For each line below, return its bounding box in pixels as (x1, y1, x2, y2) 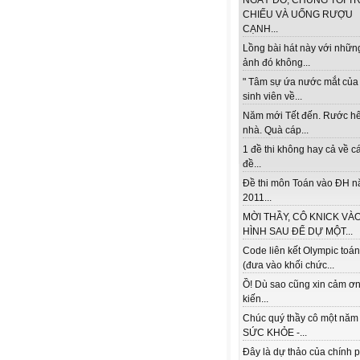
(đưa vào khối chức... (243, 260, 334, 272)
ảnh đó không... (243, 57, 310, 69)
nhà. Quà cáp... (243, 125, 309, 137)
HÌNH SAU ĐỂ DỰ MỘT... (243, 226, 353, 238)
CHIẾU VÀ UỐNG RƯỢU (243, 9, 353, 21)
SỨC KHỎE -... (243, 327, 307, 339)
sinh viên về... (243, 91, 302, 103)
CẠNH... (243, 23, 278, 35)
